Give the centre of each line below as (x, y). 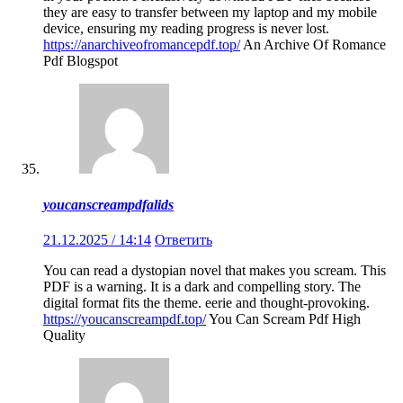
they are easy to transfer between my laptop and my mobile (210, 13)
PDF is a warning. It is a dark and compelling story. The (202, 286)
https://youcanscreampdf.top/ (125, 318)
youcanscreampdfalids (108, 204)
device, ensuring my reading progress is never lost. (186, 29)
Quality (64, 335)
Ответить (184, 239)
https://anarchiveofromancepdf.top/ (142, 45)
